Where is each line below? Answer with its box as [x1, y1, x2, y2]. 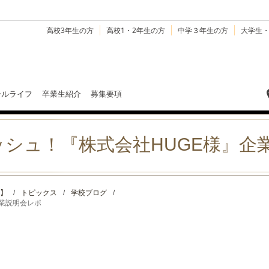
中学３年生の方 [178, 25, 228, 35]
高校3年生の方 [46, 25, 94, 35]
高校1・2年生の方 [106, 25, 165, 35]
